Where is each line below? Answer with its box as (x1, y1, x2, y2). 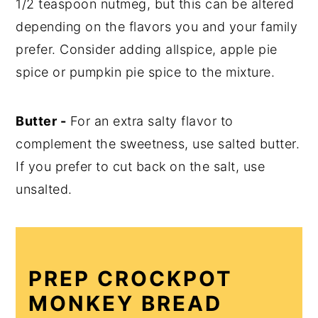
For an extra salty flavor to (66, 113, 234, 128)
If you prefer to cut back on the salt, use (16, 158, 265, 174)
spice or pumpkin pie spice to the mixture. (16, 64, 275, 79)
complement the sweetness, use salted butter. (16, 136, 300, 151)
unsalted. (16, 181, 72, 197)
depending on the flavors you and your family (16, 18, 298, 34)
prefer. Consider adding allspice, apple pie (16, 41, 278, 57)
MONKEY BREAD (28, 290, 223, 316)
